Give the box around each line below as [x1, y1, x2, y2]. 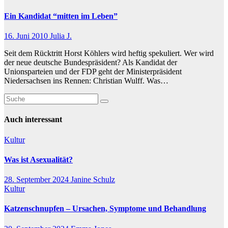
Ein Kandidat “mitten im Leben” [4, 11, 118, 20]
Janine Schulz [71, 175, 115, 184]
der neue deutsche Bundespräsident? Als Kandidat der [4, 58, 177, 67]
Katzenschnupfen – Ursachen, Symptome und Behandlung [4, 204, 206, 213]
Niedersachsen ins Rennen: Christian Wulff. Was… [4, 76, 168, 85]
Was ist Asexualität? [4, 155, 73, 164]
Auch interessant [4, 115, 62, 124]
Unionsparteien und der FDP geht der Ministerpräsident [4, 67, 182, 76]
